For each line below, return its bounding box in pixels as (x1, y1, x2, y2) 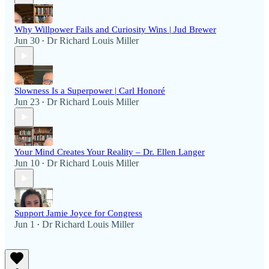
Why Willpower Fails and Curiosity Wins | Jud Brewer (14, 25, 216, 35)
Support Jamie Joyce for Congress (14, 208, 142, 219)
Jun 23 (14, 97, 40, 107)
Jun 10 (14, 158, 40, 169)
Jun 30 (14, 35, 40, 46)
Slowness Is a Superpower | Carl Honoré (14, 86, 165, 96)
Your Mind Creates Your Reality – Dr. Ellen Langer (14, 147, 205, 157)
